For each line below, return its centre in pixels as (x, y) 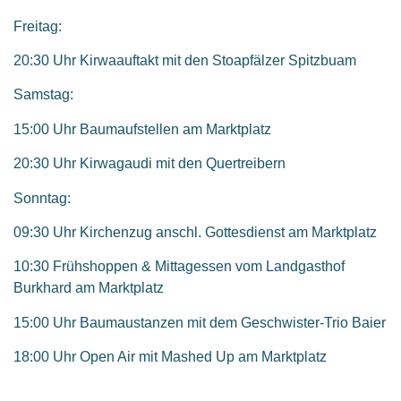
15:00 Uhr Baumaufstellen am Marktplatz (142, 129)
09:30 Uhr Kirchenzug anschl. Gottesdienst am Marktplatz (195, 232)
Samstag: (43, 95)
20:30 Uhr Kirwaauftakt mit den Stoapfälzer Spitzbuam (185, 60)
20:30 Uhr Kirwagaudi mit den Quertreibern (149, 164)
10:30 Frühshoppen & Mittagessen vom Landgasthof (179, 267)
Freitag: (38, 26)
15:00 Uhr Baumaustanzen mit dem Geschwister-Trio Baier (200, 322)
